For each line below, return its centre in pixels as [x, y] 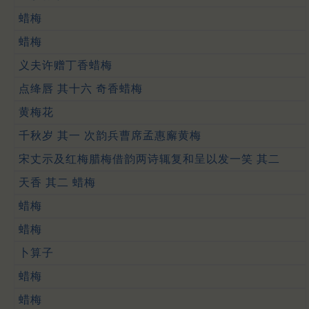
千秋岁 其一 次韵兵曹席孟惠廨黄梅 [110, 135]
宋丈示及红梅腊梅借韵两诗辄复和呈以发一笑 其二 [149, 159]
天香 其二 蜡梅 [57, 182]
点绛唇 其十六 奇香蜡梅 [81, 88]
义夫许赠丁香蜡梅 [66, 65]
